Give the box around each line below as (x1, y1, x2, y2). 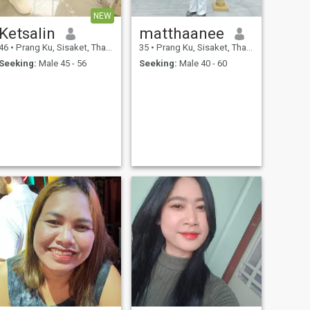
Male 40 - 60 (176, 57, 227, 69)
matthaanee (138, 24, 224, 43)
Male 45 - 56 (36, 57, 86, 69)
